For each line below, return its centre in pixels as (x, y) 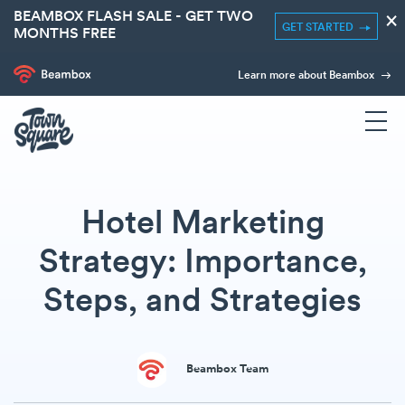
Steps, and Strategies (202, 302)
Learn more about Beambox (307, 76)
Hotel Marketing (202, 225)
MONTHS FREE (65, 34)
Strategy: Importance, (202, 264)
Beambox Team (227, 369)
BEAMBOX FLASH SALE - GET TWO (133, 17)
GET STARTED (320, 28)
